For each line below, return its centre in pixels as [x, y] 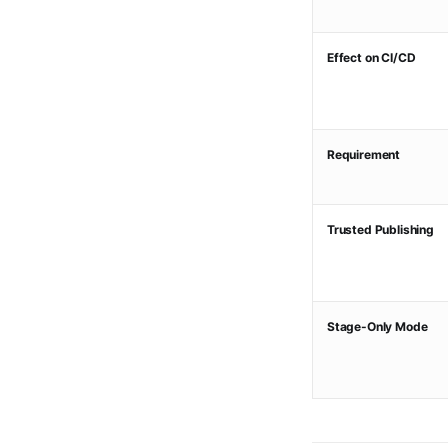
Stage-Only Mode [377, 326]
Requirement [364, 154]
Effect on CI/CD [371, 57]
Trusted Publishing [380, 229]
